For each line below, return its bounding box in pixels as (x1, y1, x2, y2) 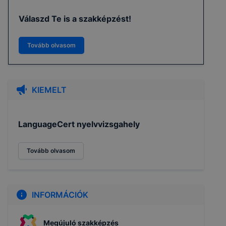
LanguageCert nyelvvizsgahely (18, 119, 140, 129)
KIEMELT (32, 85, 67, 95)
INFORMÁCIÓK (32, 190, 88, 200)
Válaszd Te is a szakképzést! (19, 14, 131, 24)
